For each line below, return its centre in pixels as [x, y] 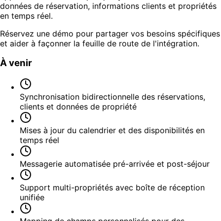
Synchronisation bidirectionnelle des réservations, [112, 97]
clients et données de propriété [78, 107]
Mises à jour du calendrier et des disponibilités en [112, 130]
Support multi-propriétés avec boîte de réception [112, 188]
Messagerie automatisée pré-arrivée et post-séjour [115, 164]
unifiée [32, 198]
